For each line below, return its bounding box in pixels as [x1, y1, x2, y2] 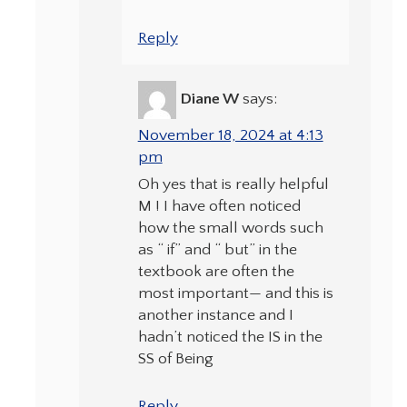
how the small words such [137, 218, 323, 237]
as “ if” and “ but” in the [137, 240, 297, 259]
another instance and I [137, 305, 293, 324]
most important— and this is [137, 283, 333, 303]
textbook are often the [137, 262, 294, 281]
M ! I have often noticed [137, 196, 301, 215]
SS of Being [137, 349, 213, 368]
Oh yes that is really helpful [137, 174, 329, 194]
